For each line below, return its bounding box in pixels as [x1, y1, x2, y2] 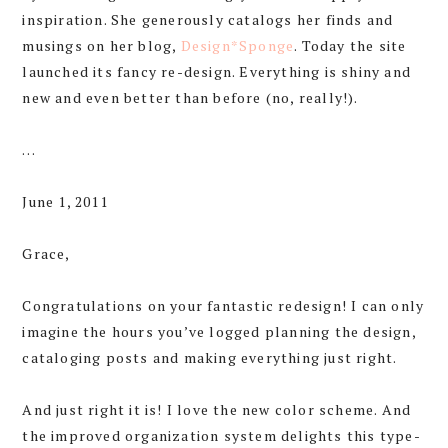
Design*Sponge [180, 36, 295, 56]
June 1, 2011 [22, 192, 108, 212]
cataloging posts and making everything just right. [22, 348, 398, 368]
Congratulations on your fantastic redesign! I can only [22, 296, 425, 316]
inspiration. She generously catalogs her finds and [22, 10, 394, 30]
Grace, [22, 244, 71, 264]
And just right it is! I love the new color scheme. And [22, 400, 412, 420]
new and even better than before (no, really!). [22, 88, 359, 108]
